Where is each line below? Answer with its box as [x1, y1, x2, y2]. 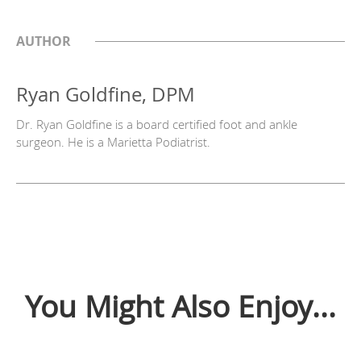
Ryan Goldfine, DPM [16, 81, 195, 108]
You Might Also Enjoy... [25, 286, 336, 327]
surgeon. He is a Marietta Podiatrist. [16, 134, 210, 151]
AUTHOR [16, 32, 71, 51]
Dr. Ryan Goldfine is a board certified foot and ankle [16, 116, 297, 133]
